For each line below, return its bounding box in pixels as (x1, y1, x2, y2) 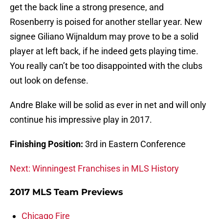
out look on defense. (10, 75, 88, 86)
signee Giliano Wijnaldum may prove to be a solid (10, 31, 198, 42)
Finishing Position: (10, 139, 85, 150)
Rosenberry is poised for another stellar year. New (10, 17, 202, 27)
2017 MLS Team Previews (10, 187, 123, 198)
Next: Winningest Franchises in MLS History (10, 163, 179, 174)
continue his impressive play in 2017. (10, 114, 152, 125)
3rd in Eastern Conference (85, 139, 186, 150)
